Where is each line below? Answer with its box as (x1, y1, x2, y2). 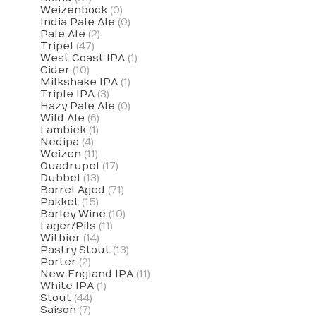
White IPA (39, 280, 94, 293)
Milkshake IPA (39, 76, 118, 89)
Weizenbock (39, 4, 107, 17)
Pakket (39, 196, 79, 209)
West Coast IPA (39, 52, 125, 65)
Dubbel (39, 172, 80, 185)
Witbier (39, 232, 80, 245)
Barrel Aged (39, 184, 105, 197)
